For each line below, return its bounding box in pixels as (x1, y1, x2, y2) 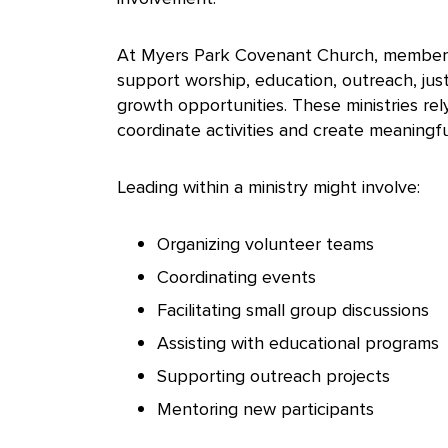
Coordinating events (157, 264, 316, 290)
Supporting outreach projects (157, 363, 390, 389)
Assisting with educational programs (157, 330, 439, 356)
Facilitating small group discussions (157, 297, 429, 323)
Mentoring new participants (157, 396, 374, 422)
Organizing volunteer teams (157, 231, 374, 257)
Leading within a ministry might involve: (117, 174, 420, 200)
